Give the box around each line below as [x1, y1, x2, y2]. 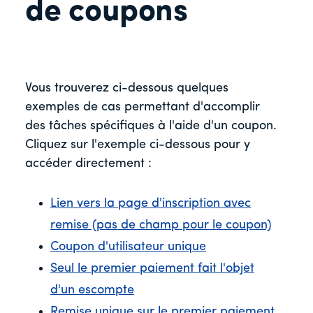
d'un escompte [50, 284, 134, 298]
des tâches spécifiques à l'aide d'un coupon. [25, 119, 277, 133]
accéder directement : [25, 157, 152, 171]
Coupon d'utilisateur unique [50, 240, 206, 254]
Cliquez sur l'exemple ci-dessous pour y [25, 138, 250, 152]
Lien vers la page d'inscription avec [50, 197, 251, 211]
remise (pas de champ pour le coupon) [50, 219, 272, 233]
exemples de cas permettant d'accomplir [25, 101, 260, 115]
